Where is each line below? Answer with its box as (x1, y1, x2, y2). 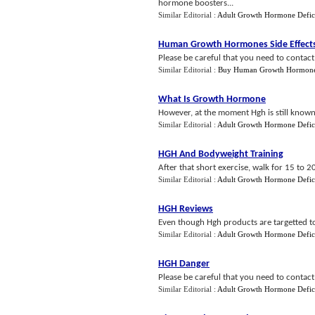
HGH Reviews (158, 204, 213, 214)
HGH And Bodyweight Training (158, 149, 283, 160)
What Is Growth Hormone (158, 94, 266, 105)
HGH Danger (158, 259, 210, 269)
